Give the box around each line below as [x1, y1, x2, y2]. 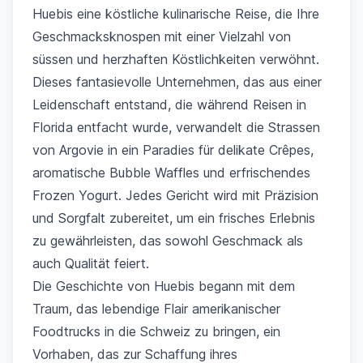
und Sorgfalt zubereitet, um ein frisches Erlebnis [32, 210, 315, 226]
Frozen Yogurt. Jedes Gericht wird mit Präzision [32, 187, 318, 203]
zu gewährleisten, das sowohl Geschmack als [32, 233, 303, 249]
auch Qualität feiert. [32, 255, 149, 271]
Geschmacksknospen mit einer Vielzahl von [32, 28, 291, 45]
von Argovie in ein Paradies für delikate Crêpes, [32, 142, 314, 158]
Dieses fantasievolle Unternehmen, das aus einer [32, 74, 322, 90]
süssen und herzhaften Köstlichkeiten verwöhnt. [32, 51, 319, 67]
